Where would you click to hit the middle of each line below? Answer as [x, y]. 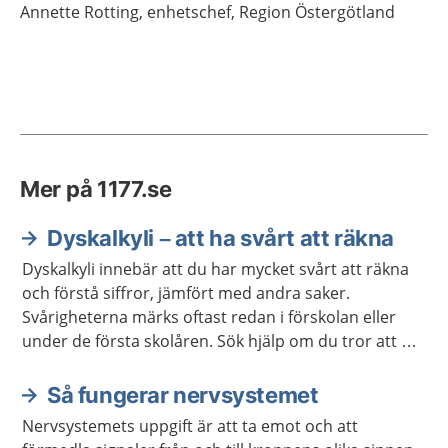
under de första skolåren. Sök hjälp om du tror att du [221, 340]
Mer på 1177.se [96, 188]
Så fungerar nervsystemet [183, 394]
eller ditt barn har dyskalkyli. [128, 364]
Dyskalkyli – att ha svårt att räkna [220, 237]
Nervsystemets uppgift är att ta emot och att [190, 425]
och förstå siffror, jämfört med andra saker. [186, 292]
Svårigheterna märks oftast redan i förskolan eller [209, 316]
